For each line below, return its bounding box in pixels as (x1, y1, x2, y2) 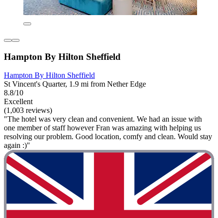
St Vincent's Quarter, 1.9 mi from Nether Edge (4, 80, 146, 89)
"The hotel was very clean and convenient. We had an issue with (4, 115, 202, 124)
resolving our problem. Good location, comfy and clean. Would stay (4, 132, 212, 141)
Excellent (4, 97, 33, 106)
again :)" (4, 141, 30, 150)
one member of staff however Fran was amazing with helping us (4, 124, 201, 132)
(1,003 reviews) (4, 106, 52, 115)
